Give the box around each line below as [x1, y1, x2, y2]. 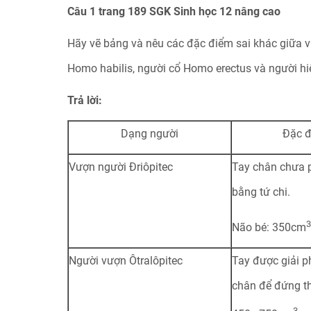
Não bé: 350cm [231, 221, 306, 235]
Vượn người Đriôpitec [68, 160, 173, 174]
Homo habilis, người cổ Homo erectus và [67, 62, 266, 75]
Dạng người [120, 127, 178, 140]
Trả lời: [67, 94, 102, 107]
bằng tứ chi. [231, 185, 290, 199]
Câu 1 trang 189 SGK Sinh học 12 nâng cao [67, 5, 280, 18]
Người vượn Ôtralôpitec [68, 254, 183, 267]
